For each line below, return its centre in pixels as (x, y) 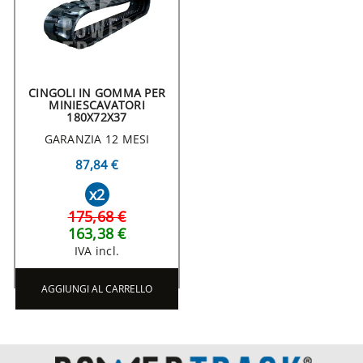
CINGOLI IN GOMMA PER (97, 93)
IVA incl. (97, 251)
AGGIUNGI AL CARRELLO (97, 289)
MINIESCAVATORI (97, 105)
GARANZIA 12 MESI (97, 139)
